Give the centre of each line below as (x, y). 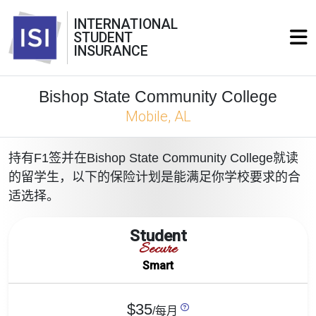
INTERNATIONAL (126, 24)
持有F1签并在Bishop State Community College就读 (153, 158)
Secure (158, 250)
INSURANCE (111, 51)
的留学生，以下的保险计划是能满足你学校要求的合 (154, 177)
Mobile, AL (158, 116)
